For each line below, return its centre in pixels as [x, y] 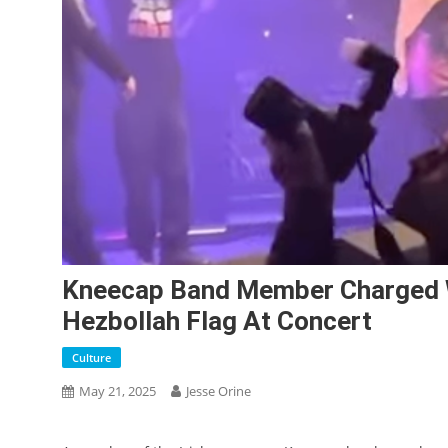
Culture [91, 358]
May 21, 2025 [117, 391]
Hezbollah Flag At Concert [217, 321]
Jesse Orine [218, 391]
